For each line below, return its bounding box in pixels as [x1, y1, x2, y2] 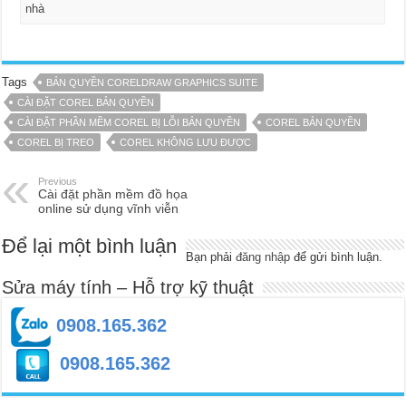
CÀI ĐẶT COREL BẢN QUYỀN [17, 96, 155, 108]
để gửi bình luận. [290, 249, 383, 264]
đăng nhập [236, 249, 291, 264]
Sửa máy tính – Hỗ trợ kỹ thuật [2, 276, 255, 297]
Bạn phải [186, 249, 237, 264]
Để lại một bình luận [2, 234, 178, 257]
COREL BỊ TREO [17, 136, 95, 148]
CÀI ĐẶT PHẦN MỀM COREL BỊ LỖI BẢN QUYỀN [17, 116, 241, 128]
